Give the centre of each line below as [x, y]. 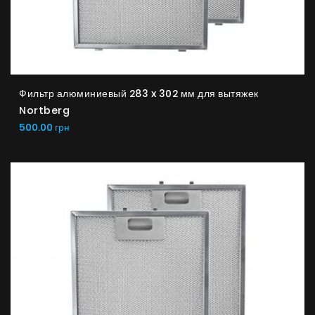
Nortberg [44, 110]
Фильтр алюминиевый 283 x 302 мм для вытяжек [139, 93]
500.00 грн [44, 127]
